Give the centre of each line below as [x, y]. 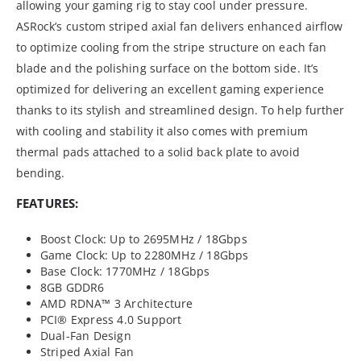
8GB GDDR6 [72, 287]
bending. [41, 172]
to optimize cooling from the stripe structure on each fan [171, 47]
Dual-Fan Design [85, 335]
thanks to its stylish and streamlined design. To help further [180, 110]
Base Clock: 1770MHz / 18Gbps [125, 271]
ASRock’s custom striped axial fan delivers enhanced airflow [180, 26]
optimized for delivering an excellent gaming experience [170, 89]
